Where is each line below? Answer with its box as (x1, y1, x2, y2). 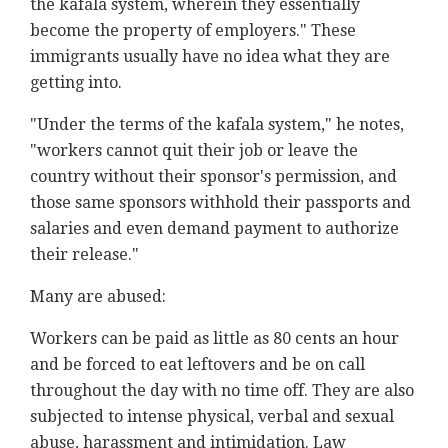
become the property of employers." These (30, 21, 356, 41)
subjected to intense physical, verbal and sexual (30, 407, 394, 427)
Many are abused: (30, 287, 166, 307)
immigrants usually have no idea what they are (30, 47, 390, 67)
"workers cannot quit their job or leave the (30, 141, 358, 161)
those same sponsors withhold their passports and (30, 193, 411, 213)
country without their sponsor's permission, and (30, 167, 397, 187)
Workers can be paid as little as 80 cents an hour (30, 329, 399, 349)
